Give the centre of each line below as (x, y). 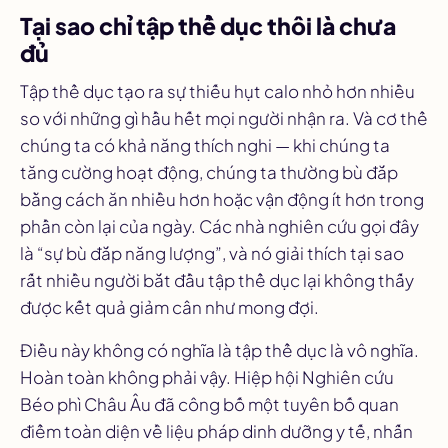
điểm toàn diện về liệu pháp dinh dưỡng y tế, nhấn (216, 431)
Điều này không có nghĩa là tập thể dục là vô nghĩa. (219, 350)
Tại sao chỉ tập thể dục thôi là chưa (208, 26)
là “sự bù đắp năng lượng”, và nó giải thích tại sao (212, 253)
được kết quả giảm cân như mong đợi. (169, 307)
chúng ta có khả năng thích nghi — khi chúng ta (205, 145)
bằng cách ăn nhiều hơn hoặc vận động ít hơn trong (222, 199)
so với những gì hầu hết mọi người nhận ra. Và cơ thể (224, 118)
